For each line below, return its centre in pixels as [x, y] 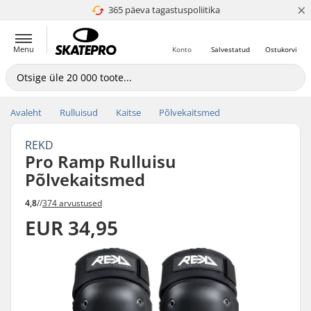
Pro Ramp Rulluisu [101, 161]
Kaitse [128, 112]
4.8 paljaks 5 [159, 10]
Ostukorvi [281, 49]
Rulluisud [79, 112]
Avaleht [26, 112]
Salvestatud [230, 49]
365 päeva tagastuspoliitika [164, 10]
